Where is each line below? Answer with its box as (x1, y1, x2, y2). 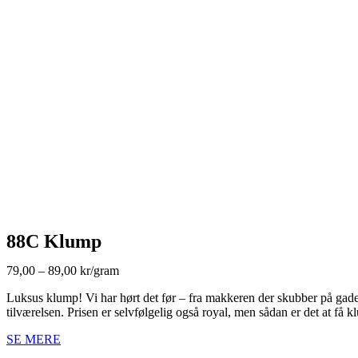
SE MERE (6, 332, 61, 346)
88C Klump (6, 230, 101, 252)
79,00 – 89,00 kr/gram (6, 263, 119, 277)
